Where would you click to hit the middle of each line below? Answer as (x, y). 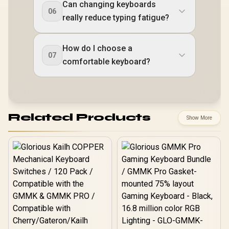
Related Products (79, 118)
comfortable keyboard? (106, 61)
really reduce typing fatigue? (116, 17)
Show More (199, 118)
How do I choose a (97, 48)
